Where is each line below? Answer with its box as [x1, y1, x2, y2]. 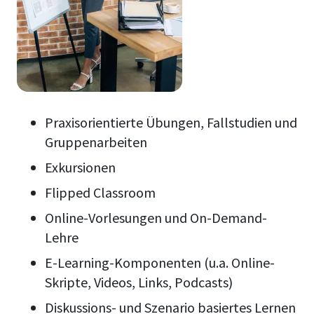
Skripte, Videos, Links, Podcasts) [45, 273, 233, 292]
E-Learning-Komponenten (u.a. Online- [45, 254, 275, 272]
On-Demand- [190, 209, 267, 227]
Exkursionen [45, 158, 118, 177]
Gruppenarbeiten [45, 133, 147, 151]
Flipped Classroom [45, 184, 156, 202]
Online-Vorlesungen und [45, 209, 187, 227]
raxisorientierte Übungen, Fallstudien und [53, 114, 297, 132]
